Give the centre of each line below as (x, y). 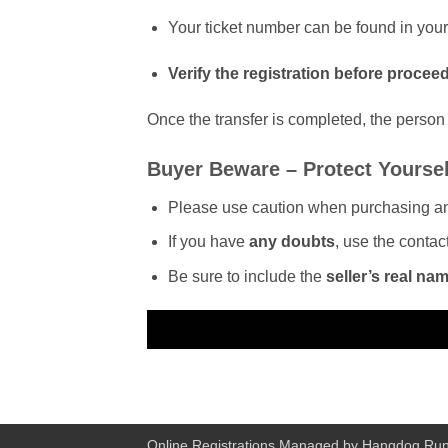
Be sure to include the (246, 277)
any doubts (291, 242)
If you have (208, 242)
